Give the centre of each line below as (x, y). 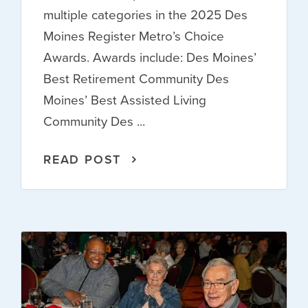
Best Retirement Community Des (136, 78)
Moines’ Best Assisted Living (125, 100)
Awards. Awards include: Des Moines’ (150, 57)
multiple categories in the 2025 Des (145, 14)
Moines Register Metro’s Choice (134, 36)
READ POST (82, 159)
